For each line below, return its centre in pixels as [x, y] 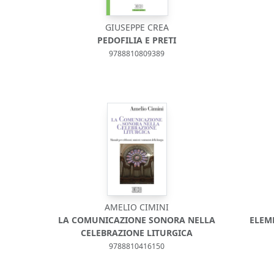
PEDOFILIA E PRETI [137, 40]
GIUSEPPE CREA [137, 27]
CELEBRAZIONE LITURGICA [137, 233]
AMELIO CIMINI [137, 207]
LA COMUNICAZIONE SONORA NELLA [137, 220]
